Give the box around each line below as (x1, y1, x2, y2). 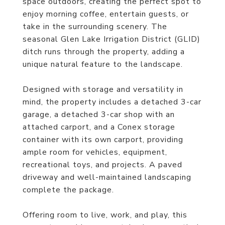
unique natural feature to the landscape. (23, 59, 183, 70)
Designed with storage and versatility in (23, 84, 183, 95)
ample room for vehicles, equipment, (23, 147, 167, 158)
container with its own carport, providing (23, 134, 183, 145)
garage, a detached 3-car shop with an (23, 109, 175, 120)
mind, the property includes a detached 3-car (23, 96, 201, 107)
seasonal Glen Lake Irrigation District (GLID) (23, 34, 200, 45)
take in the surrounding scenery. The (23, 21, 167, 32)
